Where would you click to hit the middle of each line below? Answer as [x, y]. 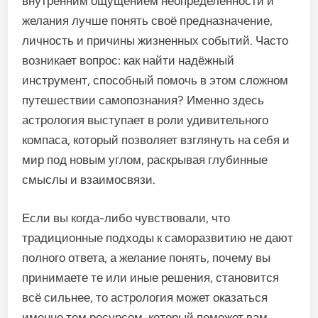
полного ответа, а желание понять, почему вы [147, 257]
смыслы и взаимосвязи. [89, 180]
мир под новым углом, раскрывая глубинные [145, 160]
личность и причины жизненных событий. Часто [155, 40]
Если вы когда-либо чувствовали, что [126, 218]
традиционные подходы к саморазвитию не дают [158, 237]
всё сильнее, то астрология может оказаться [145, 297]
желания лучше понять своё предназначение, [148, 21]
